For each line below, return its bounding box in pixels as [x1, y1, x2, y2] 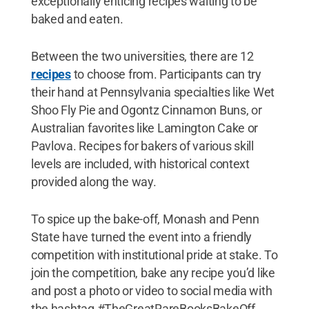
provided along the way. [30, 174, 157, 189]
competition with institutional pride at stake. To [30, 247, 278, 262]
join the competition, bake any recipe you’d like [30, 265, 275, 280]
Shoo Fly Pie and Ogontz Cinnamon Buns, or [30, 102, 262, 117]
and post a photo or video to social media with [30, 283, 272, 298]
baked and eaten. [30, 11, 123, 26]
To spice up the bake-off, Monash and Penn [30, 211, 259, 226]
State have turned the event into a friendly [30, 229, 252, 244]
